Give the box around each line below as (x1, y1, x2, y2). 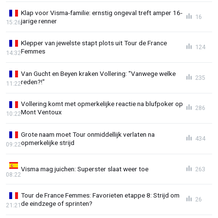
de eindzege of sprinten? (21, 200, 92, 208)
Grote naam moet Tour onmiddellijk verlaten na (21, 130, 155, 139)
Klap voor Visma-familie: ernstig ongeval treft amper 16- (21, 8, 182, 17)
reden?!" (21, 77, 45, 86)
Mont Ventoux (21, 108, 62, 116)
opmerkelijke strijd (21, 139, 74, 147)
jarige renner (21, 17, 57, 25)
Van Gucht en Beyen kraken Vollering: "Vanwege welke (21, 69, 176, 77)
